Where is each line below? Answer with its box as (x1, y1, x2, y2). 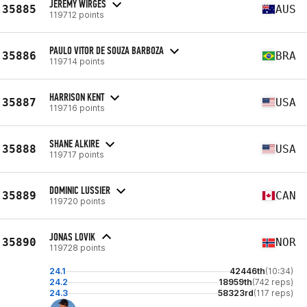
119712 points (49, 9, 104, 20)
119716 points (49, 102, 105, 113)
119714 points (49, 56, 105, 66)
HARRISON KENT (49, 90, 104, 103)
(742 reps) (252, 277, 293, 287)
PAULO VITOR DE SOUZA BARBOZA (49, 43, 164, 57)
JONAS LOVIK (49, 230, 95, 243)
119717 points (49, 149, 104, 160)
